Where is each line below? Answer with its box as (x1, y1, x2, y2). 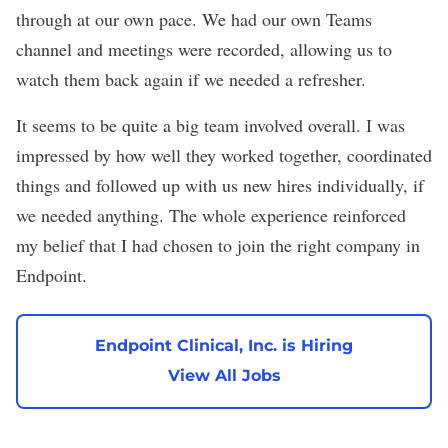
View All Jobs (167, 366, 281, 386)
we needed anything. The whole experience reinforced (16, 202, 406, 227)
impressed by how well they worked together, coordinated (16, 142, 432, 167)
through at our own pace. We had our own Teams (16, 6, 372, 31)
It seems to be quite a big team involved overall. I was (16, 112, 405, 137)
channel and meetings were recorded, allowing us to (16, 36, 392, 61)
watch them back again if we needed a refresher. (16, 66, 372, 91)
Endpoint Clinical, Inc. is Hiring (95, 336, 353, 356)
